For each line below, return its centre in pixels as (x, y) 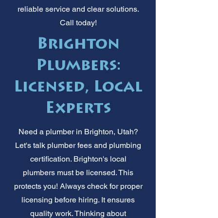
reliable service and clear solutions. (78, 9)
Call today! (78, 22)
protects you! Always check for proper (78, 186)
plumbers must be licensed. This (78, 172)
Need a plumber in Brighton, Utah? (78, 131)
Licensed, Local (78, 88)
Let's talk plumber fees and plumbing (78, 145)
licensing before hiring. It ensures (78, 200)
